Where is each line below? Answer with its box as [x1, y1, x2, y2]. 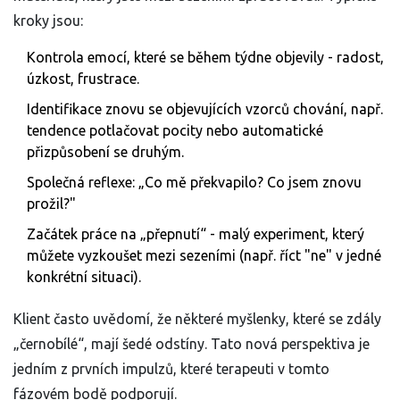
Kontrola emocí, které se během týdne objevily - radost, [27, 49, 384, 66]
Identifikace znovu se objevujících [27, 101, 246, 118]
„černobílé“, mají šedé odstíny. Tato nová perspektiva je [13, 336, 370, 353]
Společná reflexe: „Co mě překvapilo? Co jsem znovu [27, 174, 362, 191]
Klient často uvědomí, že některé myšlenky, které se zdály [13, 311, 381, 328]
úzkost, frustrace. [27, 71, 139, 87]
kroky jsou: [13, 12, 83, 29]
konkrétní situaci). [27, 269, 141, 286]
